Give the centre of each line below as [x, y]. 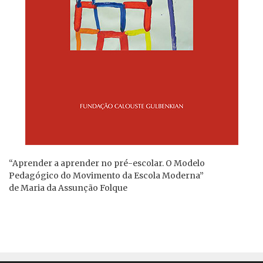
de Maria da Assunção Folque [68, 188]
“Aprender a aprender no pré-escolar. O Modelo [107, 163]
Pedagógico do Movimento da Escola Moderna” [106, 176]
